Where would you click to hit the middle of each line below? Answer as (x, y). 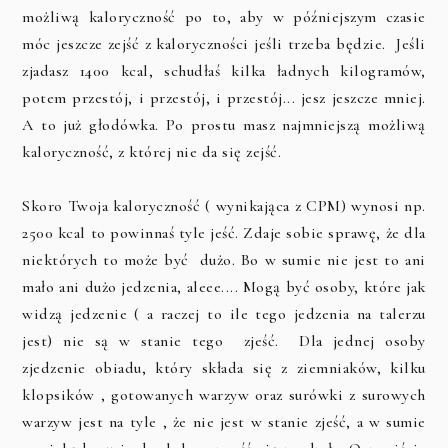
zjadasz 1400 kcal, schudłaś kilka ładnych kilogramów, (224, 71)
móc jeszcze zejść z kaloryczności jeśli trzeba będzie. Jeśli (224, 44)
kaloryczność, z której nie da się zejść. (154, 152)
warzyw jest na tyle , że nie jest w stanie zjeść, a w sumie (224, 422)
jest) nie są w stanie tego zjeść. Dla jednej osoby (224, 341)
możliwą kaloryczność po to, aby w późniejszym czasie (224, 17)
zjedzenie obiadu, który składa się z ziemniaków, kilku (224, 368)
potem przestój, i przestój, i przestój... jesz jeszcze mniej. (224, 98)
